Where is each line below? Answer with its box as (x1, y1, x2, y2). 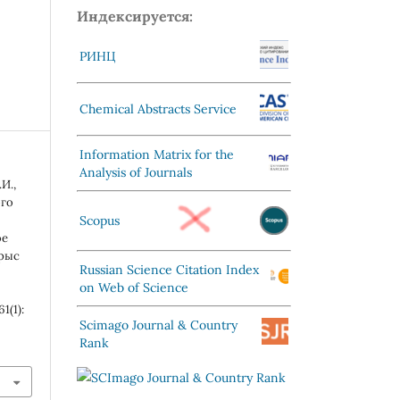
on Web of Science (79, 279, 188, 296)
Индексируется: (77, 6, 193, 25)
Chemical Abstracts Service (79, 100, 237, 117)
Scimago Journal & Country (79, 316, 237, 333)
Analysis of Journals (79, 163, 192, 180)
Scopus (79, 212, 120, 229)
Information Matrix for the (79, 146, 234, 162)
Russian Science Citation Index (79, 261, 259, 278)
